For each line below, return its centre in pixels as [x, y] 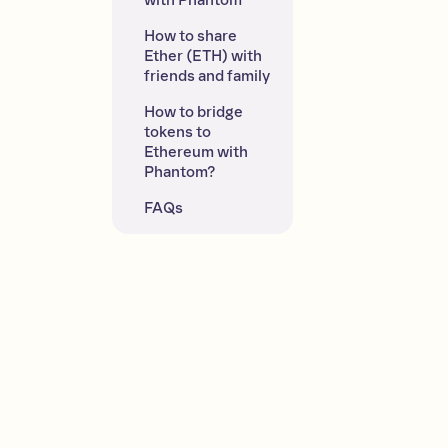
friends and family [206, 76]
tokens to [177, 132]
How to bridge [193, 112]
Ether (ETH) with [202, 56]
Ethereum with [195, 152]
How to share [190, 36]
